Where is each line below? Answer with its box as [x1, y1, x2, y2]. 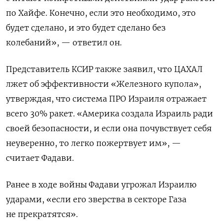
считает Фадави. [6, 152, 74, 163]
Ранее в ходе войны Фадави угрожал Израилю [6, 179, 196, 189]
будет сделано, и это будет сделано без [6, 22, 166, 33]
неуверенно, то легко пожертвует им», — [6, 138, 181, 148]
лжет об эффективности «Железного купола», [6, 78, 201, 89]
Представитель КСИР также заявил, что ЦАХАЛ [6, 64, 203, 74]
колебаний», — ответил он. [6, 37, 122, 47]
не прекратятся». [6, 209, 78, 219]
